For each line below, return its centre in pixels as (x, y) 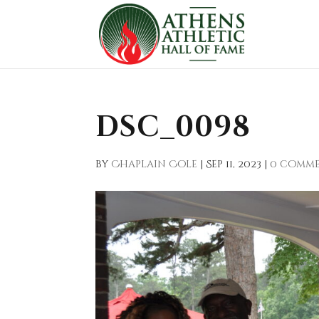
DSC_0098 (173, 127)
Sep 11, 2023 (234, 164)
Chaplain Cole (155, 164)
